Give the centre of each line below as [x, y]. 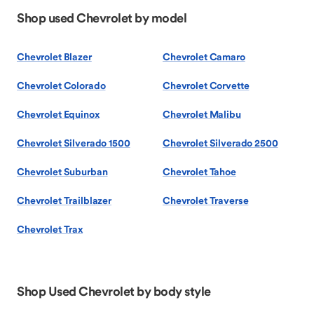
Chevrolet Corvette [206, 86]
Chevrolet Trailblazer [64, 200]
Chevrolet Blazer [54, 57]
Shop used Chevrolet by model [102, 18]
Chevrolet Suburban [62, 172]
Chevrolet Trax [50, 229]
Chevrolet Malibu [202, 114]
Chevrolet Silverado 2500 [220, 143]
